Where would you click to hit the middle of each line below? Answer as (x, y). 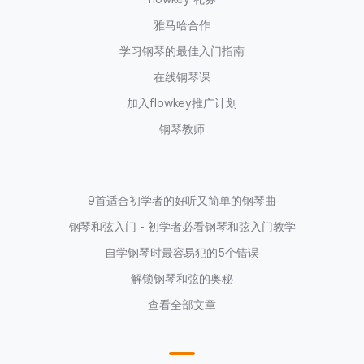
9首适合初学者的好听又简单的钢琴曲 (182, 201)
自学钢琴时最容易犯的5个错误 (182, 253)
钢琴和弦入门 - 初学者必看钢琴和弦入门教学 (182, 227)
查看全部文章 (182, 305)
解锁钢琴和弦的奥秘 (182, 279)
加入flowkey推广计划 (182, 103)
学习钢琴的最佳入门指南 (182, 51)
